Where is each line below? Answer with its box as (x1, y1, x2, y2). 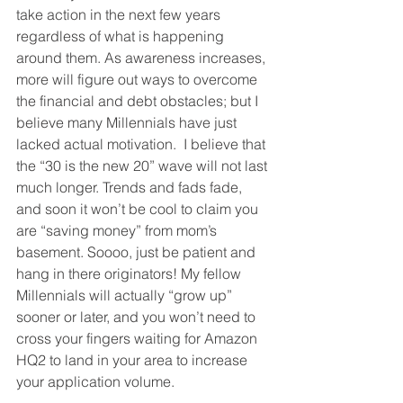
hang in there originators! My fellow (16, 264, 245, 283)
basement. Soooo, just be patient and (16, 243, 259, 262)
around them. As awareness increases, (16, 49, 269, 67)
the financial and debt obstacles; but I (16, 92, 262, 111)
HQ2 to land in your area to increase (16, 351, 251, 370)
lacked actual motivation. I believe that (16, 135, 269, 154)
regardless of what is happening (16, 27, 228, 46)
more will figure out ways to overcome (16, 70, 261, 89)
